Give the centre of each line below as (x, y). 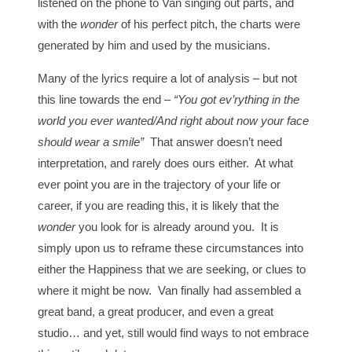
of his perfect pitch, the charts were (211, 24)
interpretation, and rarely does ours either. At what (166, 163)
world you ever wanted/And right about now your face (174, 121)
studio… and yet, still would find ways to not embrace (174, 333)
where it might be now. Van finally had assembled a (170, 291)
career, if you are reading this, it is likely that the (159, 206)
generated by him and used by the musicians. (158, 46)
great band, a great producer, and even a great (156, 312)
